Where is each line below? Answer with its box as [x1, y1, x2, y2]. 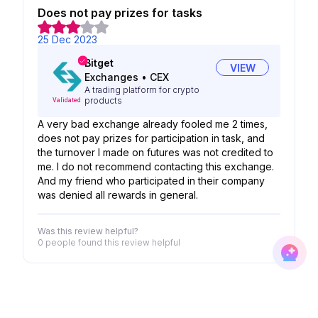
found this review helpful [76, 237, 180, 248]
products [84, 95, 122, 106]
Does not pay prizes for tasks [38, 6, 202, 20]
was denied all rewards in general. [38, 189, 198, 201]
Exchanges [84, 71, 138, 83]
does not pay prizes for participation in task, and [38, 132, 265, 144]
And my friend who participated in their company [38, 175, 265, 187]
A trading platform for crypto [84, 84, 199, 95]
